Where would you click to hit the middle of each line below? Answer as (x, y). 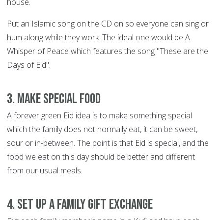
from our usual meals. (45, 171)
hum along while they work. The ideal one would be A (98, 38)
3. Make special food (54, 99)
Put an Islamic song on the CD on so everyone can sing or (108, 24)
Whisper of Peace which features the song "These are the (108, 51)
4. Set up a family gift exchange (80, 205)
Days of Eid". (29, 65)
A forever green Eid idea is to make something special (99, 116)
